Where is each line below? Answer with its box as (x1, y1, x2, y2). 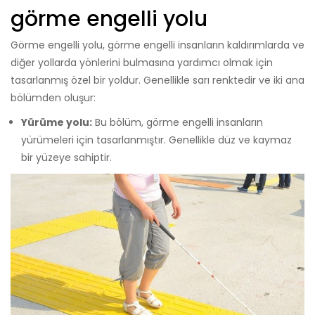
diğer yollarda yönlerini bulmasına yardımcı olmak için (11, 55, 273, 70)
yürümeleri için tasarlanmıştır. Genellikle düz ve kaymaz (21, 132, 292, 147)
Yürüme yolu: (21, 115, 92, 129)
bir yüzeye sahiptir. (21, 150, 112, 165)
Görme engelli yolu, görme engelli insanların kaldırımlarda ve (11, 37, 304, 52)
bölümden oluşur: (11, 90, 96, 105)
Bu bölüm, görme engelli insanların (92, 115, 263, 129)
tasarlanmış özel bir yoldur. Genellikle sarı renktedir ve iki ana (11, 72, 304, 87)
